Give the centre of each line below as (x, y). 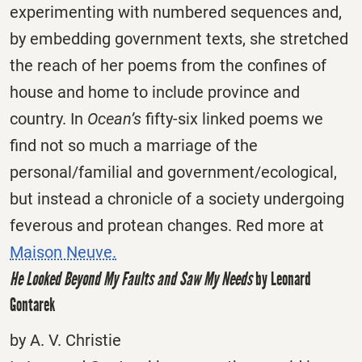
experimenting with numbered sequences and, (176, 13)
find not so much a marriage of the (134, 146)
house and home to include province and (155, 93)
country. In (48, 119)
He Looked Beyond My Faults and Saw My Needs (131, 279)
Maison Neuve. (63, 253)
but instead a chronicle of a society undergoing (177, 199)
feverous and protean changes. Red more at (167, 226)
